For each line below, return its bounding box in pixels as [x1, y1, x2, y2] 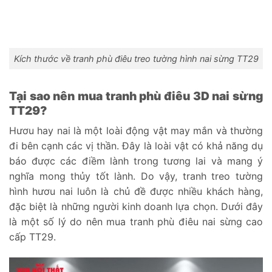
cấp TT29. [9, 231, 56, 243]
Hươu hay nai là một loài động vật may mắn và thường [9, 124, 263, 137]
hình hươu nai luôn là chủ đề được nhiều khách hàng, [9, 185, 263, 198]
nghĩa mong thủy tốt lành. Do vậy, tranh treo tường [9, 170, 263, 183]
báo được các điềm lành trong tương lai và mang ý [9, 155, 263, 168]
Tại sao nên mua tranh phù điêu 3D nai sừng [9, 88, 263, 103]
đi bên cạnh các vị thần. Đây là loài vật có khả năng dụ [9, 140, 263, 152]
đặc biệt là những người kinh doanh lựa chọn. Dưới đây [9, 200, 263, 213]
